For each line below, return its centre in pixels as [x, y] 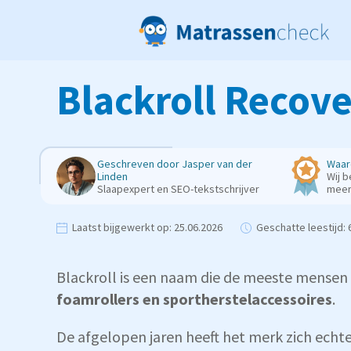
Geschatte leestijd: [301, 227]
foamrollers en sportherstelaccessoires [194, 299]
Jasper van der [217, 164]
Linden [112, 176]
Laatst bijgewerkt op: [122, 227]
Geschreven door [139, 164]
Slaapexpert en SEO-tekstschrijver [178, 189]
